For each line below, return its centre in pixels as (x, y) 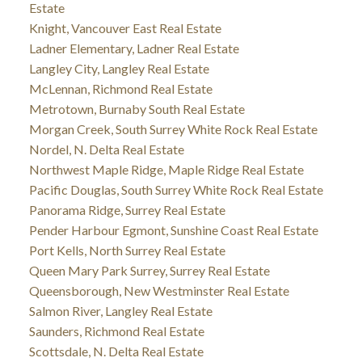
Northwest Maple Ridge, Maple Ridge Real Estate (166, 170)
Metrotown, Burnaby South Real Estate (137, 109)
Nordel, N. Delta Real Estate (106, 149)
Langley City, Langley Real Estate (119, 69)
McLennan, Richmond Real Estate (120, 89)
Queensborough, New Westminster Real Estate (159, 291)
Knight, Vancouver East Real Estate (125, 28)
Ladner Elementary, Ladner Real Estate (134, 48)
